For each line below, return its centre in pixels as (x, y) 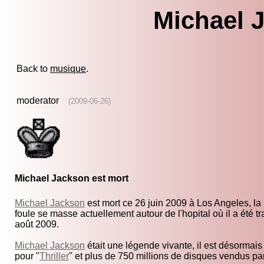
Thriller (54, 256)
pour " (27, 256)
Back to (33, 69)
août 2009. (37, 225)
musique (68, 69)
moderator (38, 101)
